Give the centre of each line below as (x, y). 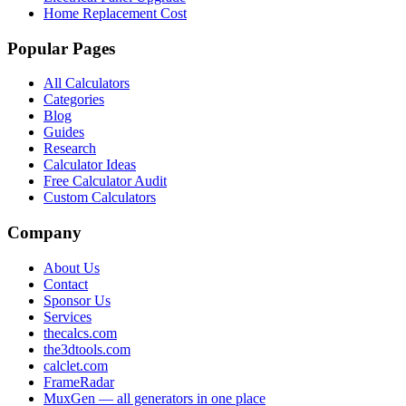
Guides (64, 132)
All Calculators (87, 83)
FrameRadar (79, 382)
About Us (72, 267)
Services (68, 316)
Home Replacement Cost (115, 13)
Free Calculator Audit (105, 181)
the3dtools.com (87, 349)
